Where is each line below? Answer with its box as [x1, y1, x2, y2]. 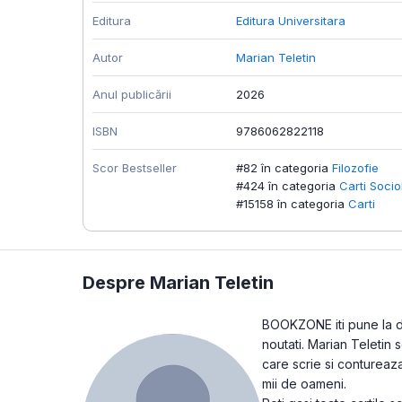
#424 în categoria [236, 179, 336, 194]
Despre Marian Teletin [83, 272, 274, 294]
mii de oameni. [262, 376, 346, 392]
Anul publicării [92, 87, 171, 102]
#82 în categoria [236, 161, 328, 176]
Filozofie [332, 161, 379, 176]
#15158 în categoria [236, 197, 345, 212]
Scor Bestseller [92, 161, 177, 176]
